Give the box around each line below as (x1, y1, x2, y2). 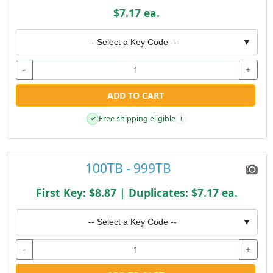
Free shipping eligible (99, 113, 175, 124)
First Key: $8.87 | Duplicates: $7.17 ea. (35, 185, 238, 200)
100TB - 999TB (85, 159, 171, 177)
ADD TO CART (107, 90, 164, 102)
